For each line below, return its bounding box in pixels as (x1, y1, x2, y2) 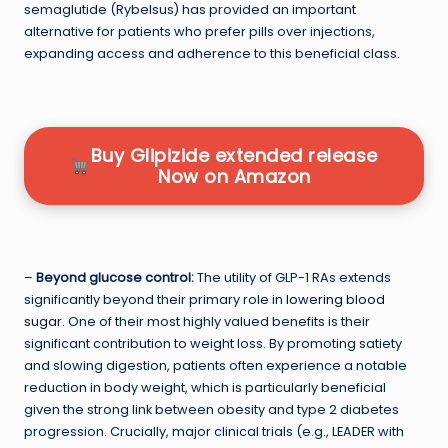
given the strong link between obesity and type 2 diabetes (24, 400, 399, 418)
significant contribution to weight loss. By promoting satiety (24, 334, 402, 352)
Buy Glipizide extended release (90, 142, 378, 168)
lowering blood (286, 290, 385, 308)
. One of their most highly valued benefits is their (62, 312, 370, 330)
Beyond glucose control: (36, 268, 194, 286)
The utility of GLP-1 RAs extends (194, 268, 391, 286)
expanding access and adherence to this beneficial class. (24, 44, 400, 62)
